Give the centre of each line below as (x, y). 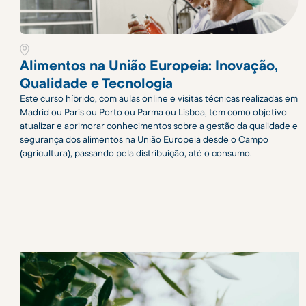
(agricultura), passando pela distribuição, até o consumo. (136, 153)
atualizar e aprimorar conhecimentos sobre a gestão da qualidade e (158, 125)
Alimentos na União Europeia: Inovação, (149, 65)
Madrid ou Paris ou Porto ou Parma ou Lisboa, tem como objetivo (153, 112)
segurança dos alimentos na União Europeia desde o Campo (144, 139)
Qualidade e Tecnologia (96, 82)
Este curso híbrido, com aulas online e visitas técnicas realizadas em (158, 98)
